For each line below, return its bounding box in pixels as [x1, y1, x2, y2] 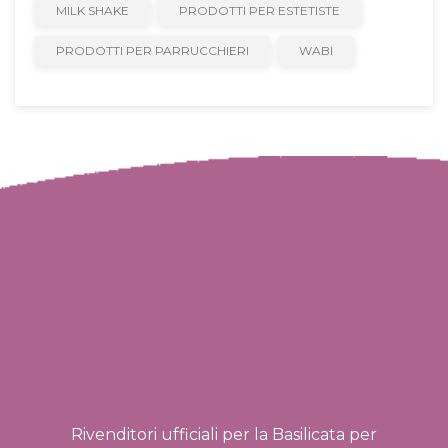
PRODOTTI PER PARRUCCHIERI [56, 43, 249, 59]
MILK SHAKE [56, 3, 129, 19]
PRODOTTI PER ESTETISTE [179, 3, 340, 19]
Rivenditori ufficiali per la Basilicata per [71, 425, 377, 445]
